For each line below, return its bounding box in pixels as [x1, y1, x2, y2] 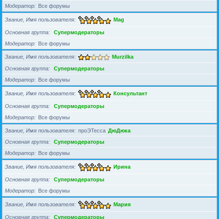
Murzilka [112, 54, 133, 60]
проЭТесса [78, 128, 106, 134]
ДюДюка [108, 128, 131, 134]
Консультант [113, 90, 147, 97]
